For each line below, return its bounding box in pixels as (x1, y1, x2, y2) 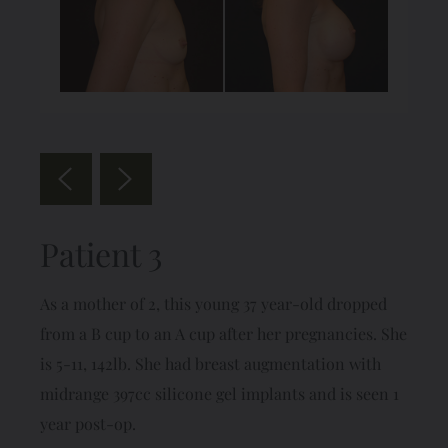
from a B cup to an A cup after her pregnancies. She (40, 322, 407, 344)
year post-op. (40, 412, 136, 434)
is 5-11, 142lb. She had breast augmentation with (40, 352, 381, 374)
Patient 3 (40, 231, 162, 275)
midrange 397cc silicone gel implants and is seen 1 (40, 382, 399, 404)
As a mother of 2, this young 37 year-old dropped (40, 292, 387, 314)
